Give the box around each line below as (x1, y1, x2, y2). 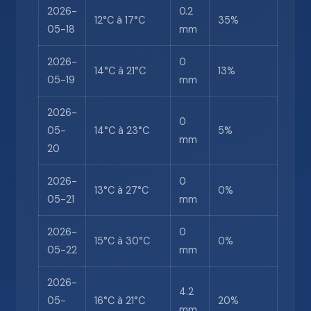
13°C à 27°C (94, 184, 149, 196)
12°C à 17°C (94, 14, 145, 26)
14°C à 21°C (94, 65, 146, 77)
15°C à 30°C (94, 235, 150, 247)
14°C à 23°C (94, 124, 149, 137)
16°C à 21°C (94, 294, 145, 307)
